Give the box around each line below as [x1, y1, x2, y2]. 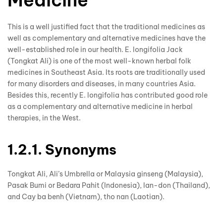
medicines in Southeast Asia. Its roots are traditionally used [7, 67, 205, 77]
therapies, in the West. [7, 113, 81, 122]
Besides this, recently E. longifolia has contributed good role [7, 90, 208, 100]
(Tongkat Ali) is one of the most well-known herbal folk [7, 56, 191, 65]
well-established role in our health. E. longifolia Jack [7, 45, 183, 54]
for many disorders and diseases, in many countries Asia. [7, 79, 196, 88]
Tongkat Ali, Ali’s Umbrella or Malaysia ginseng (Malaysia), [7, 169, 203, 178]
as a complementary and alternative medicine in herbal [7, 102, 193, 111]
